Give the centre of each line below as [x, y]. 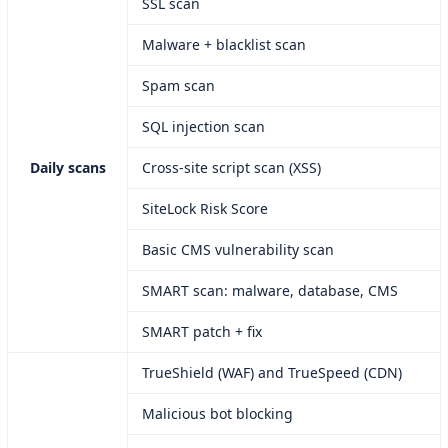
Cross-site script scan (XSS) [231, 168]
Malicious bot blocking [217, 414]
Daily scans [68, 168]
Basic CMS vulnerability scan [238, 250]
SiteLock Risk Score [205, 209]
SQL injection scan [203, 127]
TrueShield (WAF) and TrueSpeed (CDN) [272, 373]
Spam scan [178, 86]
